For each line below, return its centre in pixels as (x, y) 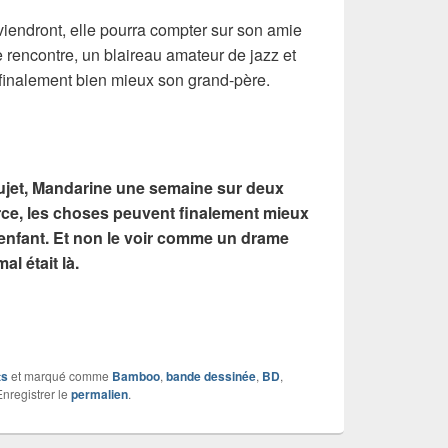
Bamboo (136, 375)
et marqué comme (60, 375)
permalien (99, 393)
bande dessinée (211, 375)
